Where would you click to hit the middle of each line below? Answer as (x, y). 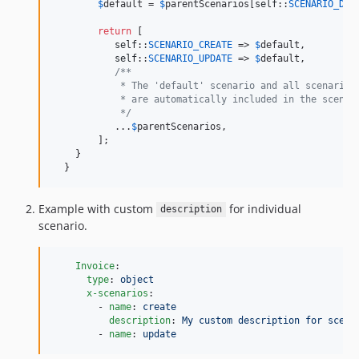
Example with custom (97, 208)
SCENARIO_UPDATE (190, 58)
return (115, 31)
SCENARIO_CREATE (190, 44)
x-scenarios (117, 293)
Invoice (95, 266)
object (137, 279)
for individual (263, 208)
